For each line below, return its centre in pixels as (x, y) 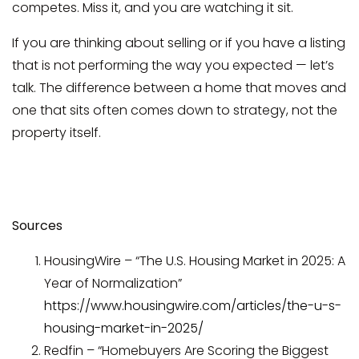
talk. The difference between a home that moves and (179, 87)
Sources (37, 225)
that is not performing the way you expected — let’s (173, 65)
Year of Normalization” (113, 283)
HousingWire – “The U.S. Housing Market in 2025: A (195, 260)
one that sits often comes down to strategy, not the (175, 110)
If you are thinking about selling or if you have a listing (179, 42)
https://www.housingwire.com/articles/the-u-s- (193, 305)
